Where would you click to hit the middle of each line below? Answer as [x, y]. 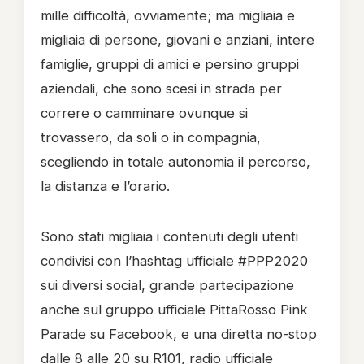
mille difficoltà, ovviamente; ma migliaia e [168, 15]
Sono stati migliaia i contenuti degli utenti [169, 236]
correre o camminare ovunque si [144, 113]
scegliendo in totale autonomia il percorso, [175, 162]
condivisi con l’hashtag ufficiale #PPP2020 [174, 261]
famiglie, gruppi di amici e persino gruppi [170, 64]
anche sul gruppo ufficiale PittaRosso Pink [174, 310]
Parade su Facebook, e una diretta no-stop [179, 334]
